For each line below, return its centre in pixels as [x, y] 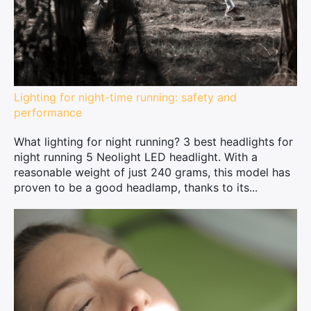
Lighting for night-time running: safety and [125, 97]
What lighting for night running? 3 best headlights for [153, 142]
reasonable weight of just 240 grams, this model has [152, 172]
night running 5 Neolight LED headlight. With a [136, 157]
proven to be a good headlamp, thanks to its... [136, 187]
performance [48, 112]
